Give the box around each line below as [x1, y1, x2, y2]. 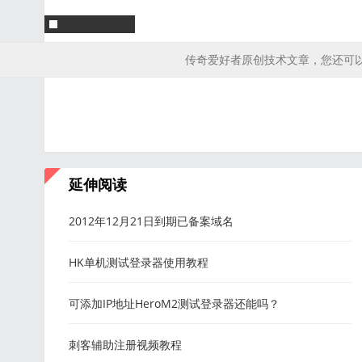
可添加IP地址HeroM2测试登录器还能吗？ [69, 296, 280, 311]
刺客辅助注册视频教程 [69, 337, 182, 352]
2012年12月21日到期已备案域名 [69, 213, 234, 229]
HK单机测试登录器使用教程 [69, 255, 208, 270]
